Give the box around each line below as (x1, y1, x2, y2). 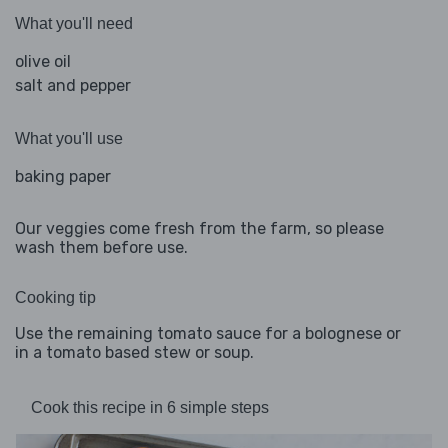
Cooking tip (15, 289, 96, 307)
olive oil (15, 52, 71, 72)
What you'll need (15, 15, 133, 33)
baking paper (15, 167, 111, 187)
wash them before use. (15, 238, 188, 258)
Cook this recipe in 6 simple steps (31, 399, 269, 417)
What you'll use (15, 130, 123, 148)
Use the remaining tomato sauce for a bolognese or (15, 324, 401, 344)
